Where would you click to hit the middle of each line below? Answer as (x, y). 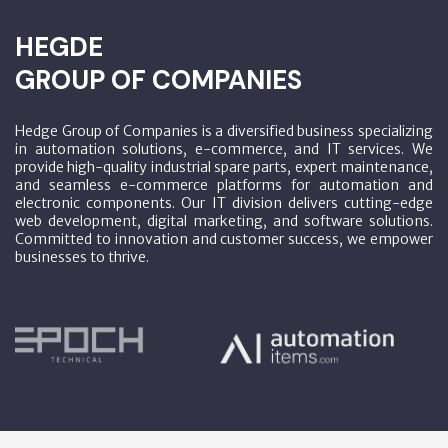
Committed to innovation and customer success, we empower (224, 238)
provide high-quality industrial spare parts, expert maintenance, (224, 166)
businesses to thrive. (82, 256)
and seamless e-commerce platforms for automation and (224, 184)
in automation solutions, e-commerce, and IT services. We (224, 148)
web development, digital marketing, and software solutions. (224, 220)
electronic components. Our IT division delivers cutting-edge (224, 202)
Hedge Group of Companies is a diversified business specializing (224, 130)
